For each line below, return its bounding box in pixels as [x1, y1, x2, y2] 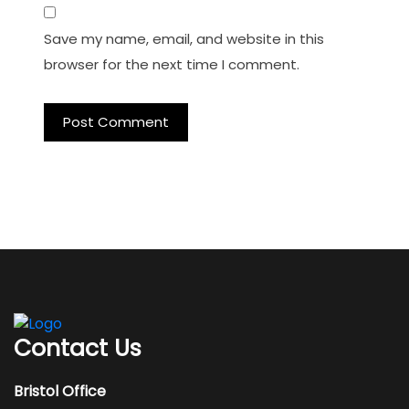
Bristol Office [14, 381, 106, 403]
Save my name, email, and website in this [44, 28, 324, 48]
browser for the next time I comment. [44, 54, 299, 74]
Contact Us [14, 332, 142, 365]
